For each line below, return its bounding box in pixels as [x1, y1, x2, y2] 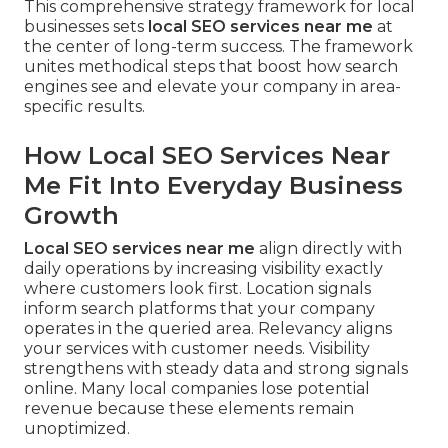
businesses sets [24, 17, 148, 37]
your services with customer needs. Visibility [24, 339, 370, 359]
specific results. [24, 97, 145, 117]
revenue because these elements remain [24, 399, 354, 419]
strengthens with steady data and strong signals [24, 359, 408, 379]
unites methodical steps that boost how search [24, 57, 398, 77]
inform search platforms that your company [24, 299, 375, 319]
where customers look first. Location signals [24, 279, 371, 299]
